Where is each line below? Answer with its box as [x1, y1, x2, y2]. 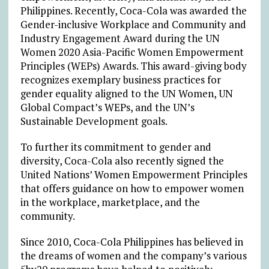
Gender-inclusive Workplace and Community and [20, 17, 246, 31]
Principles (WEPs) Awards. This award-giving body [20, 58, 247, 73]
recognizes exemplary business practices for [20, 72, 221, 86]
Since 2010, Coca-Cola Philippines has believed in [20, 234, 243, 249]
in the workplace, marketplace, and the [20, 195, 200, 209]
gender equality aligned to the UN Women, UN [20, 86, 233, 100]
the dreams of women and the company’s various [20, 248, 247, 262]
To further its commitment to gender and [20, 139, 211, 154]
